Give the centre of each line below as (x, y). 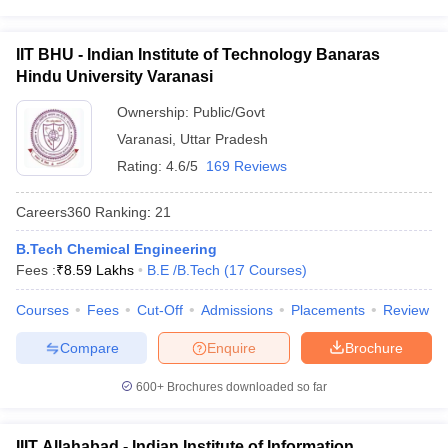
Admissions (237, 310)
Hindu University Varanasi (114, 76)
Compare (89, 347)
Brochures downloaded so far (245, 387)
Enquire (231, 347)
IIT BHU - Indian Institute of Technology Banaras (198, 54)
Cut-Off (160, 310)
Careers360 (53, 211)
